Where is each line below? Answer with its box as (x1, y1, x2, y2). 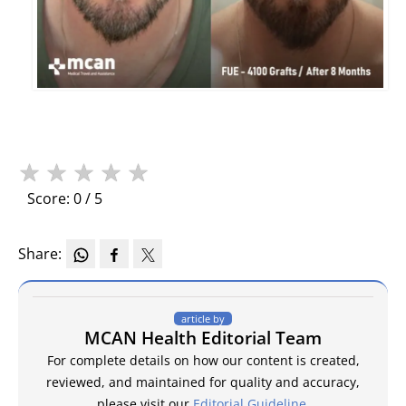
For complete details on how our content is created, (46, 351, 360, 369)
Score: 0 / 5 (27, 188, 102, 209)
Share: (18, 244, 62, 265)
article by (181, 311, 225, 325)
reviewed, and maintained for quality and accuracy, (46, 372, 360, 391)
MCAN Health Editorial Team (84, 324, 322, 350)
